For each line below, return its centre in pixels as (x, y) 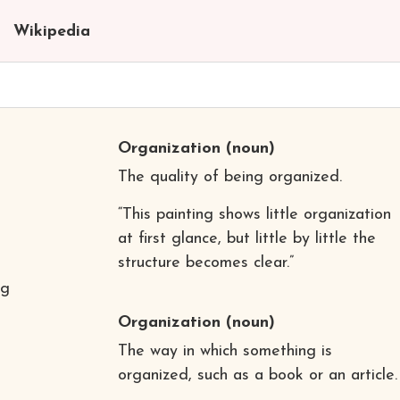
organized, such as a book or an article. (257, 375)
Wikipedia (51, 31)
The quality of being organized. (229, 177)
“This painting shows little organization (254, 214)
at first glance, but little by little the (246, 238)
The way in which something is (225, 351)
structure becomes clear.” (205, 262)
